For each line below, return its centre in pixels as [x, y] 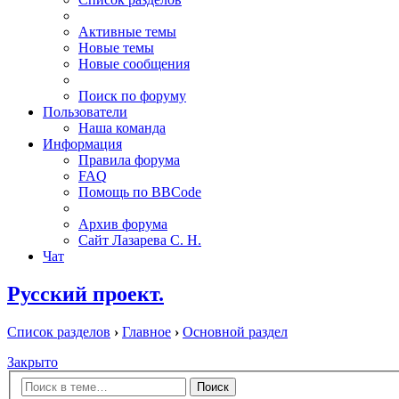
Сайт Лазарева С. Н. [140, 240]
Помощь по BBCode [140, 192]
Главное [147, 332]
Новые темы [116, 48]
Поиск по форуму [132, 96]
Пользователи [85, 112]
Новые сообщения [134, 64]
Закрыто [33, 362]
